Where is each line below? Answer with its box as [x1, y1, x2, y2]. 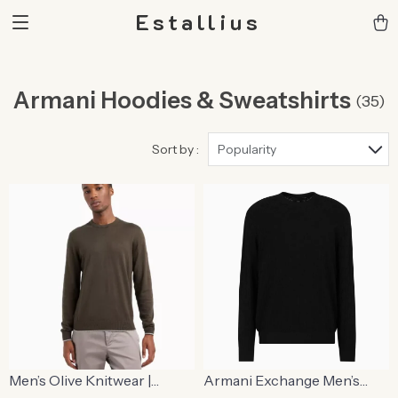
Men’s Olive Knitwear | [9, 371, 151, 389]
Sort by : [152, 141, 199, 157]
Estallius [136, 8, 262, 36]
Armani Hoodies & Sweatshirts [12, 86, 351, 115]
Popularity [218, 141, 276, 157]
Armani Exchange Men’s [203, 371, 360, 389]
